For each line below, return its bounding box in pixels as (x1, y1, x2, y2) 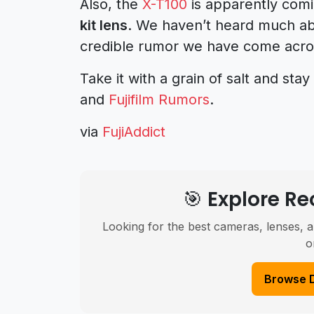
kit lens (80, 17, 128, 34)
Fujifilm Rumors (109, 91, 210, 109)
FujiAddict (102, 123, 165, 141)
